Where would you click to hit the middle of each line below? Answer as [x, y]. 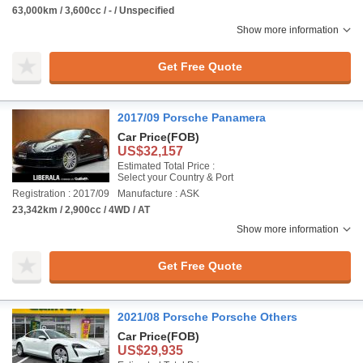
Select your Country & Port [175, 177]
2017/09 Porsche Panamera [192, 117]
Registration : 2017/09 [61, 194]
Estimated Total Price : [166, 166]
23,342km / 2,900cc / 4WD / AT [81, 210]
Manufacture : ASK [158, 194]
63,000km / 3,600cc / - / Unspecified [93, 11]
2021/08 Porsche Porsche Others [207, 317]
